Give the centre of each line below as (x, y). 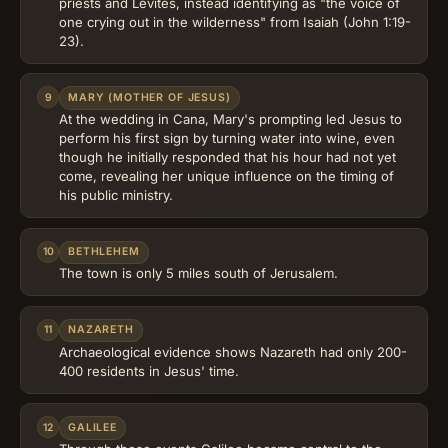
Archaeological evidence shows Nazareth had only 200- (233, 351)
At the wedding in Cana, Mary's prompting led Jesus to (230, 118)
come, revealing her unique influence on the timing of (226, 175)
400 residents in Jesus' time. (149, 370)
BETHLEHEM (104, 252)
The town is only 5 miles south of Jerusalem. (198, 273)
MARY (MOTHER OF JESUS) (149, 98)
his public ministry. (116, 194)
